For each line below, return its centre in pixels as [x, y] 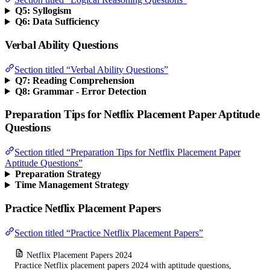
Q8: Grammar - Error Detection [80, 91]
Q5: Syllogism [43, 11]
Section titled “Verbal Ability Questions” [91, 69]
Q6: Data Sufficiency [57, 22]
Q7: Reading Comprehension [74, 80]
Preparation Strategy [58, 174]
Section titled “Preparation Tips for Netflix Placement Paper [127, 152]
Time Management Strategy [72, 185]
